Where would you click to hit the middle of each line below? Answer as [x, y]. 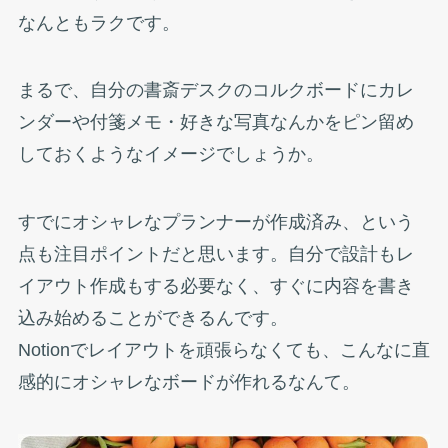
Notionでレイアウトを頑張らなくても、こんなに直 [223, 350]
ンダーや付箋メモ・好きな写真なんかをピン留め [215, 122]
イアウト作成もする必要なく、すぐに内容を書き [215, 286]
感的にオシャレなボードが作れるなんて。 [188, 382]
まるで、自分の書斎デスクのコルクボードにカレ [215, 90]
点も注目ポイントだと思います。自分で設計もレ [215, 254]
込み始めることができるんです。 [152, 318]
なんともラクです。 [98, 22]
